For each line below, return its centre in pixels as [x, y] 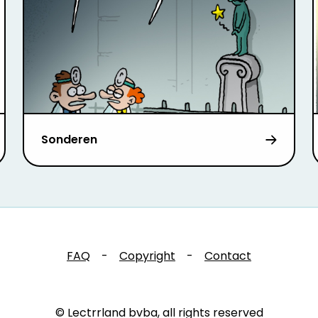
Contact [228, 256]
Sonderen [69, 140]
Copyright [147, 256]
